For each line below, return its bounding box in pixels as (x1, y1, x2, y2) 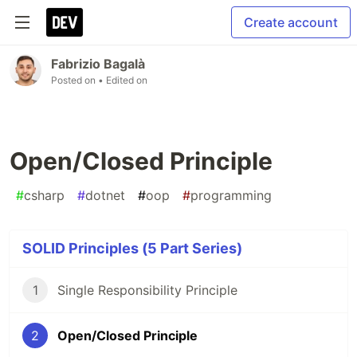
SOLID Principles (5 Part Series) (22, 240, 242, 257)
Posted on (51, 74, 98, 86)
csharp (24, 187, 65, 203)
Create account (244, 14, 338, 30)
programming (190, 187, 272, 203)
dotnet (85, 187, 125, 203)
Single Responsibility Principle (57, 282, 237, 298)
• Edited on (98, 74, 147, 86)
